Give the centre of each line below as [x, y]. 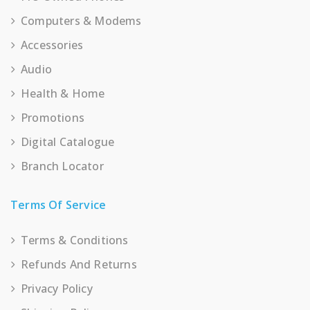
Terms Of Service [58, 205]
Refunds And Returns [79, 264]
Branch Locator [62, 166]
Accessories [52, 45]
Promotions [53, 118]
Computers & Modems [81, 21]
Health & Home [63, 93]
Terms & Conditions [75, 240]
